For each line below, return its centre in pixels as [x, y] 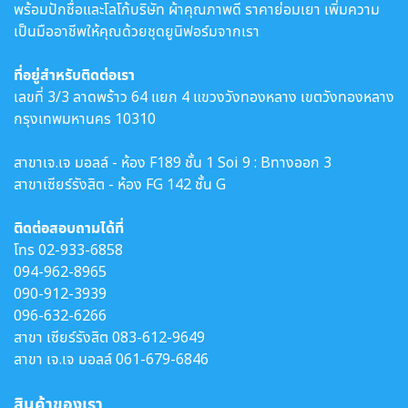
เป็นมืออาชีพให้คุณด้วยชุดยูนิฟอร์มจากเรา [137, 31]
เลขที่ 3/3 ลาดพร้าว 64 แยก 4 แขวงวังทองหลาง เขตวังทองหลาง [204, 97]
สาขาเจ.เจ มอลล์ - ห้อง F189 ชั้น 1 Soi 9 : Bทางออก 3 [173, 162]
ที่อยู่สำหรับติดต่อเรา [74, 75]
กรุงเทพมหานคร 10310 [87, 118]
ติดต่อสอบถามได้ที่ [69, 228]
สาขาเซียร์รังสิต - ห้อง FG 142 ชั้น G [120, 184]
